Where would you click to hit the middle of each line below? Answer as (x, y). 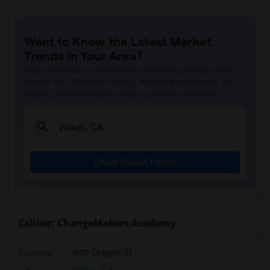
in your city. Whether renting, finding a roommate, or (128, 82)
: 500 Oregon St (99, 253)
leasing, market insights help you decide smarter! (121, 94)
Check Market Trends (135, 162)
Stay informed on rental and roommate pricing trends (130, 70)
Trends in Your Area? (83, 56)
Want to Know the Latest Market (118, 42)
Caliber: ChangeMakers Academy (97, 223)
